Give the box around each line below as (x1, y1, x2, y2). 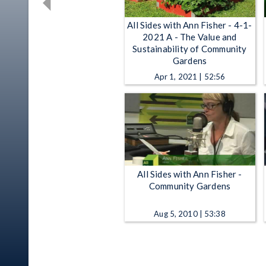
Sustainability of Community (132, 43, 247, 55)
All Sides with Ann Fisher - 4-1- (127, 20, 252, 31)
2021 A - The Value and (142, 31, 237, 43)
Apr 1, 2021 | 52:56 (154, 72, 226, 82)
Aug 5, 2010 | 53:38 (154, 208, 226, 218)
